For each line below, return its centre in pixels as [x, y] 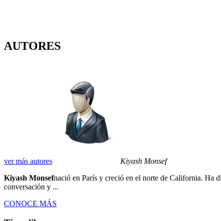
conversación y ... [31, 187]
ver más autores [28, 161]
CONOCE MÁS [30, 204]
